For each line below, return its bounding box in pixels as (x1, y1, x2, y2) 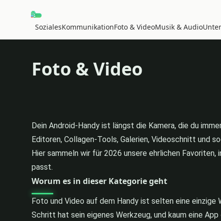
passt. (32, 162, 53, 172)
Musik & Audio (155, 22, 203, 32)
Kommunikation (62, 22, 114, 32)
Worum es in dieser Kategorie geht (32, 175, 167, 186)
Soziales (35, 22, 62, 32)
